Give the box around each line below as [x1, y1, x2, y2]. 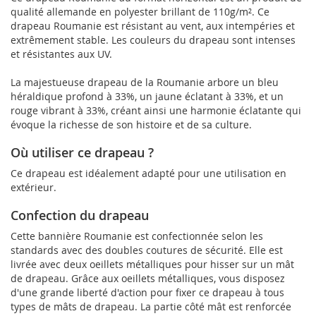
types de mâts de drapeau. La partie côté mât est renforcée [11, 299, 291, 313]
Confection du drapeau [11, 206, 149, 224]
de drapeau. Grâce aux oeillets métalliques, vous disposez [11, 271, 285, 285]
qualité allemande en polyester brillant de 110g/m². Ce [11, 4, 269, 18]
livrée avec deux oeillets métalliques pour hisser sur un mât [11, 257, 294, 271]
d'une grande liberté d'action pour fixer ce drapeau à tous [11, 285, 284, 299]
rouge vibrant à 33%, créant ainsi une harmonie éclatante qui [11, 103, 301, 117]
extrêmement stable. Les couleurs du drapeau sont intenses [11, 32, 296, 47]
